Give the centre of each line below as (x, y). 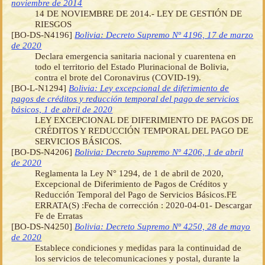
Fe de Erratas (59, 216)
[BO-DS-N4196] (43, 35)
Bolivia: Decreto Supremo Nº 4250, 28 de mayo (163, 227)
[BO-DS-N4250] (43, 227)
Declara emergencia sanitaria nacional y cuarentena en (136, 56)
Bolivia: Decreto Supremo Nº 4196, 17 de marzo (164, 35)
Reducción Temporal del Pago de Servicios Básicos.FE (136, 195)
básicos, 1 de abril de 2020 (62, 109)
